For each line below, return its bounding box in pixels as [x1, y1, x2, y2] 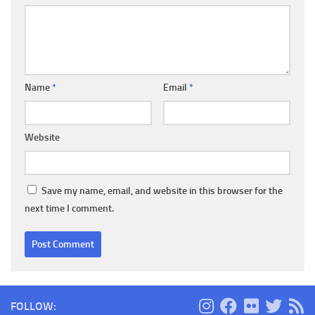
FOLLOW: [11, 299, 56, 313]
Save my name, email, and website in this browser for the [41, 184, 283, 197]
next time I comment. [25, 202, 114, 214]
